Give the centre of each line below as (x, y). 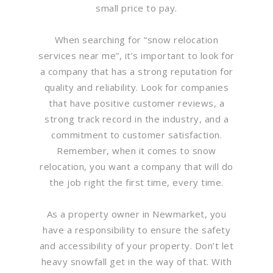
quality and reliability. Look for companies (136, 87)
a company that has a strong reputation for (136, 71)
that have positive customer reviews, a (136, 103)
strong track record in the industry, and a (136, 119)
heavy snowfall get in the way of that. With (136, 261)
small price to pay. (136, 8)
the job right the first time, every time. (136, 182)
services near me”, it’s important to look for (136, 55)
